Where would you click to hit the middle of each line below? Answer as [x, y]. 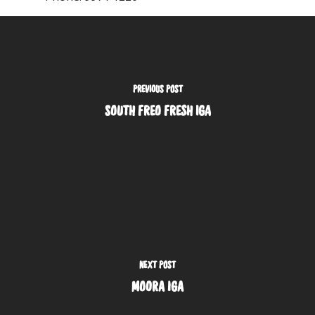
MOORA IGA [157, 287]
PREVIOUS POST [157, 89]
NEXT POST [157, 264]
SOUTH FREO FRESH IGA [157, 111]
